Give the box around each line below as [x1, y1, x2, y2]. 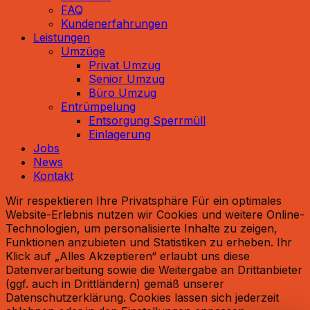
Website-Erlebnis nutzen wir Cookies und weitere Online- [6, 208, 304, 222]
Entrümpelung [61, 100, 136, 114]
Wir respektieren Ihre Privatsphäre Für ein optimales [6, 194, 282, 208]
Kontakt [33, 169, 73, 183]
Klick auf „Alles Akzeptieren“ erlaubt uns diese [6, 249, 250, 264]
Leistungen [33, 30, 90, 45]
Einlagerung [89, 127, 151, 142]
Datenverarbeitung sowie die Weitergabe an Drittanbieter [6, 263, 302, 277]
